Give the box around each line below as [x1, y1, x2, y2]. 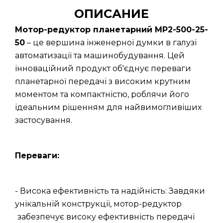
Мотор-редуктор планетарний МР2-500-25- [15, 25, 208, 34]
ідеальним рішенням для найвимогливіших [15, 103, 202, 112]
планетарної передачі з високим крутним [15, 77, 191, 86]
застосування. [15, 115, 72, 125]
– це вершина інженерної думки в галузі [25, 38, 197, 47]
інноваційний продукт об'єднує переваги [15, 64, 191, 73]
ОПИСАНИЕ [74, 6, 149, 21]
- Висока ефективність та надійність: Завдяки [15, 186, 205, 196]
